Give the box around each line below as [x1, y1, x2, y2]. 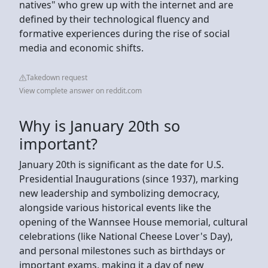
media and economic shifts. [19, 41, 144, 54]
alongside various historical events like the [19, 200, 211, 214]
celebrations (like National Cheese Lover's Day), [19, 229, 233, 243]
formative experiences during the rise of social [19, 26, 230, 40]
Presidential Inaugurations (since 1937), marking [19, 172, 239, 185]
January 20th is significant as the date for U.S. [19, 157, 224, 171]
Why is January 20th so [19, 115, 180, 136]
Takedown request [26, 72, 87, 83]
